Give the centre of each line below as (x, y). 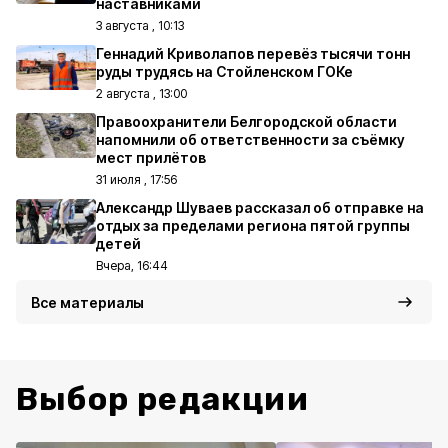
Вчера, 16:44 (132, 265)
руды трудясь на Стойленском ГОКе (224, 71)
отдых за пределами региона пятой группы (253, 225)
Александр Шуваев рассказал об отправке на (260, 207)
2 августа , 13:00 (141, 93)
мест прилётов (151, 157)
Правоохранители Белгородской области (246, 121)
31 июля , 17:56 (136, 179)
